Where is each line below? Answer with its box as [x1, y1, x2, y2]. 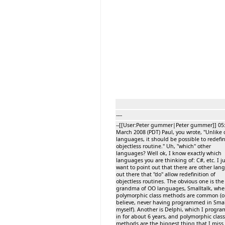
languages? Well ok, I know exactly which [116, 149, 221, 157]
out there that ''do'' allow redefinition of [116, 170, 215, 178]
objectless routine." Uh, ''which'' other [116, 142, 211, 150]
